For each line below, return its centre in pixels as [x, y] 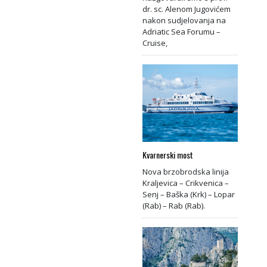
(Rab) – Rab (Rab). [174, 205]
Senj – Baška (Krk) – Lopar [189, 194]
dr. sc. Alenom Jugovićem [187, 9]
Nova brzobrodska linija [186, 171]
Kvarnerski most [168, 154]
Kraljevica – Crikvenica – [186, 183]
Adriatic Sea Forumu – [181, 31]
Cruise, [155, 43]
